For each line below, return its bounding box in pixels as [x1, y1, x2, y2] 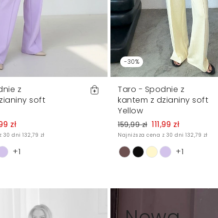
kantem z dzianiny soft [118, 94, 208, 106]
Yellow [118, 105, 143, 116]
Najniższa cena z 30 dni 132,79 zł [118, 131, 208, 139]
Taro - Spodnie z [118, 83, 184, 95]
